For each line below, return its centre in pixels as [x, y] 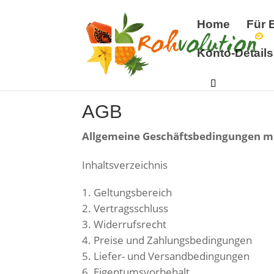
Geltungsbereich [133, 192]
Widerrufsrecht [130, 224]
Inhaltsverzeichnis [125, 165]
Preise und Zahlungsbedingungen [173, 240]
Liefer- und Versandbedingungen [172, 256]
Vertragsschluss [131, 208]
